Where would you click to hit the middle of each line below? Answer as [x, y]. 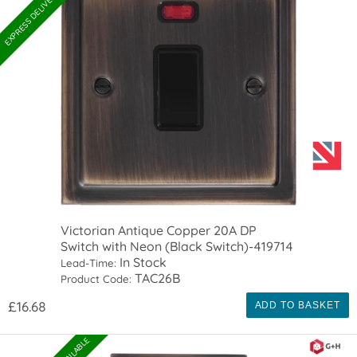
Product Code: [96, 279]
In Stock [142, 262]
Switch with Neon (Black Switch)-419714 [177, 246]
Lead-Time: [89, 263]
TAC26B [156, 278]
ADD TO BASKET [297, 305]
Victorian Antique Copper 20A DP [159, 230]
